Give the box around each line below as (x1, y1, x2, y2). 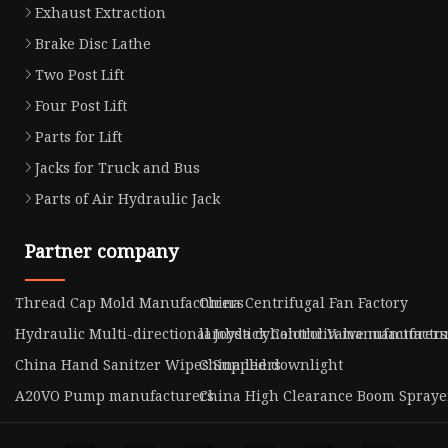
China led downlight (198, 354, 343, 374)
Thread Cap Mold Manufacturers (15, 292, 244, 312)
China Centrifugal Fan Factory (198, 292, 408, 312)
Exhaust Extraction (35, 2, 166, 22)
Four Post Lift (35, 95, 127, 115)
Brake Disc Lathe (35, 33, 151, 53)
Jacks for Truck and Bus (35, 157, 200, 177)
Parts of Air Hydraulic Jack (35, 188, 220, 208)
